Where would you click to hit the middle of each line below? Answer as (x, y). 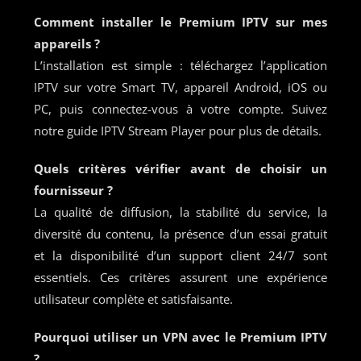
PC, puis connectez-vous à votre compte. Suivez (180, 108)
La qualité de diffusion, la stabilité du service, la (180, 212)
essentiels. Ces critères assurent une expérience (180, 277)
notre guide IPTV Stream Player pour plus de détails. (177, 130)
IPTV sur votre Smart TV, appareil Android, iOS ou (180, 87)
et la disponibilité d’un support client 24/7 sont (180, 255)
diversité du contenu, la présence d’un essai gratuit (180, 233)
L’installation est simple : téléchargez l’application (180, 65)
